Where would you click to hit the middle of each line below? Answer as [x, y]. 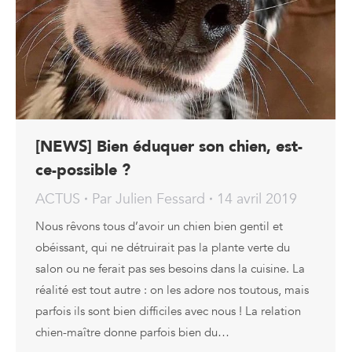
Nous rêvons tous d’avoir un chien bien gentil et [159, 226]
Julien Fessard [160, 199]
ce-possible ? [83, 170]
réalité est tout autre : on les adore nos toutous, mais [172, 290]
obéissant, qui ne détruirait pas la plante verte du [163, 247]
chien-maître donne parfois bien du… [132, 332]
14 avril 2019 [257, 199]
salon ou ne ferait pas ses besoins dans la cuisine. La [170, 268]
